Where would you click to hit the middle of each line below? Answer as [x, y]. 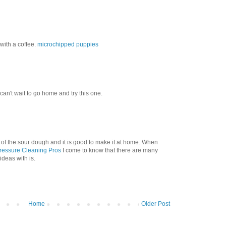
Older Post [156, 204]
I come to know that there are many [109, 151]
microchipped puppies [68, 45]
